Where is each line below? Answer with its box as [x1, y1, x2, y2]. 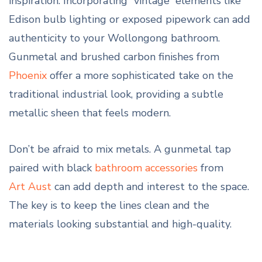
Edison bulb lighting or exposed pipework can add [9, 12, 250, 27]
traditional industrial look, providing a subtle [9, 87, 223, 102]
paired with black [9, 161, 95, 175]
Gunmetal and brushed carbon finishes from [9, 50, 219, 64]
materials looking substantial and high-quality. [9, 217, 232, 232]
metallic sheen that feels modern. [9, 106, 171, 120]
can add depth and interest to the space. [51, 180, 249, 194]
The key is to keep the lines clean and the [9, 198, 209, 213]
